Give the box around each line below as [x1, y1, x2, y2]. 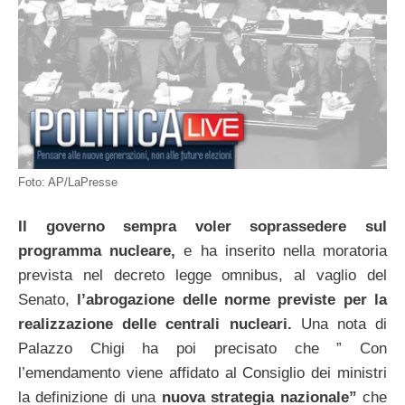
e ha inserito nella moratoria [175, 242, 388, 260]
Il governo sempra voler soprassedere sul [18, 218, 387, 236]
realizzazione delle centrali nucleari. [18, 316, 292, 334]
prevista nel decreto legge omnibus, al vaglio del [18, 267, 387, 285]
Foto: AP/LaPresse [18, 174, 118, 189]
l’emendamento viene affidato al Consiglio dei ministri [18, 364, 387, 382]
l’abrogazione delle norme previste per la [77, 291, 388, 309]
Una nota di [291, 316, 387, 334]
